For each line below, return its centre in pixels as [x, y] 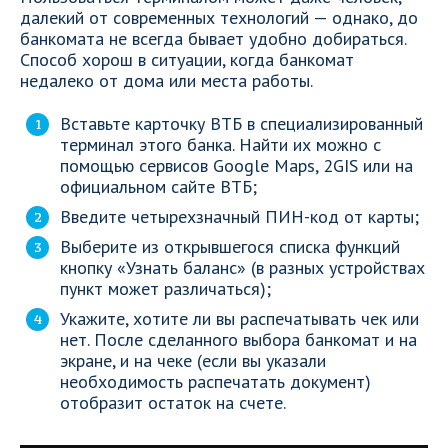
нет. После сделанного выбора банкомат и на [238, 339]
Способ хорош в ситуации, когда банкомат [187, 59]
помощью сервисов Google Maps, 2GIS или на [236, 165]
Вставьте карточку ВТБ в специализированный [241, 123]
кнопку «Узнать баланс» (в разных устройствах [242, 267]
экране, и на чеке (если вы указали [193, 360]
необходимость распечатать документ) [215, 381]
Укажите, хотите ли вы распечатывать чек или [239, 318]
